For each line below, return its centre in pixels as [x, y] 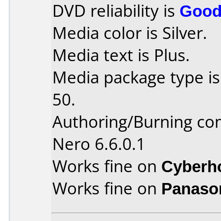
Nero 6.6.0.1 [99, 144]
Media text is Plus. [121, 55]
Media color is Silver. [130, 33]
